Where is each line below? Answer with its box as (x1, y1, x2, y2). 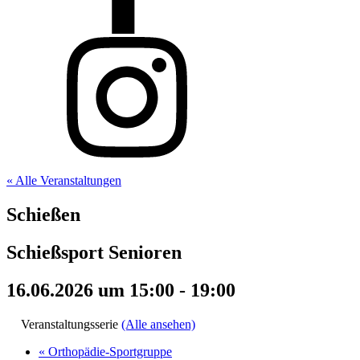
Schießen (6, 203, 80, 225)
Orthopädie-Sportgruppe (45, 344, 172, 358)
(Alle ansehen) (121, 317, 195, 331)
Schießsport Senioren (6, 241, 182, 263)
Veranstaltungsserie (21, 317, 121, 331)
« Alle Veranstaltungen (6, 174, 121, 187)
